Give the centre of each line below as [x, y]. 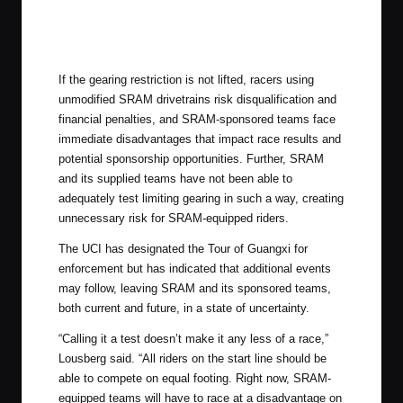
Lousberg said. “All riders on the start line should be [193, 359]
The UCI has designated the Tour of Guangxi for [183, 249]
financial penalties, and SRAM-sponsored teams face [197, 120]
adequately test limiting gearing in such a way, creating [201, 199]
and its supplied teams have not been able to [175, 179]
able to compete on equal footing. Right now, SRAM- [195, 379]
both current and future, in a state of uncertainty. [184, 309]
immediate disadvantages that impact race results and [200, 139]
